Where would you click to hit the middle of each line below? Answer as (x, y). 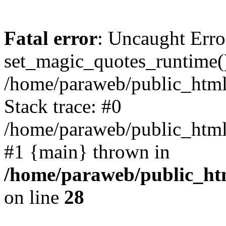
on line (34, 197)
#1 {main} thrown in (87, 152)
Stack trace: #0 (63, 106)
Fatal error (51, 38)
